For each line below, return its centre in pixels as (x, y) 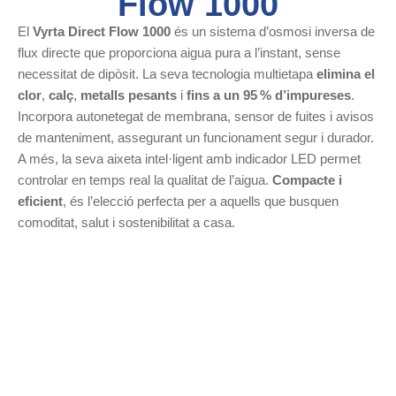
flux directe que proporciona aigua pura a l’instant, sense (179, 52)
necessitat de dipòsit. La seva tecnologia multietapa (167, 73)
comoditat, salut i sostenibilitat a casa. (126, 222)
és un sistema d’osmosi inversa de (273, 31)
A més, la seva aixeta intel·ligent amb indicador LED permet (189, 158)
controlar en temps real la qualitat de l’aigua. (145, 179)
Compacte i (307, 179)
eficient (40, 201)
